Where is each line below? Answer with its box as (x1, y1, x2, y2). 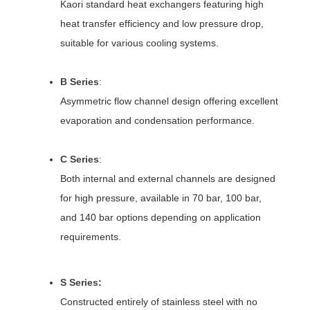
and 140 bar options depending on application (60, 212, 261, 224)
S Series (60, 277, 98, 289)
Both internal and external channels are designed (60, 173, 275, 185)
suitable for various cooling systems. (60, 37, 219, 49)
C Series (60, 154, 99, 165)
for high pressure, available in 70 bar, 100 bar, (60, 192, 262, 204)
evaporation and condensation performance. (60, 115, 255, 127)
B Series (60, 76, 99, 88)
